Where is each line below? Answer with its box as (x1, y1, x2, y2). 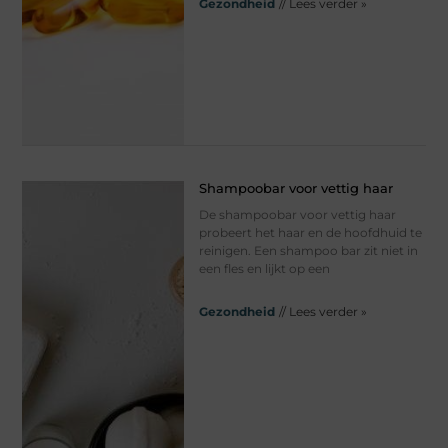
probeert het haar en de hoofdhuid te (198, 225, 422, 241)
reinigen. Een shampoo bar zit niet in (198, 243, 418, 259)
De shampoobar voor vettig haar (198, 207, 396, 223)
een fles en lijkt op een (198, 261, 330, 277)
